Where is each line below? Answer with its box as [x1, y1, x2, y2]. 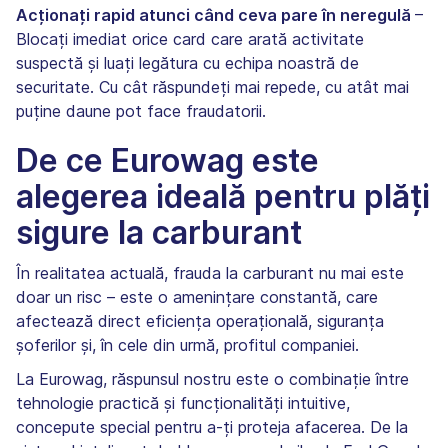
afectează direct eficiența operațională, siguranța [16, 310, 384, 331]
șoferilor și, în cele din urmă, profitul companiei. [16, 334, 359, 355]
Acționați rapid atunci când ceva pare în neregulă [16, 4, 415, 25]
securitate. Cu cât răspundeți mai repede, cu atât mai [16, 76, 409, 97]
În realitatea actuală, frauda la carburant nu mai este [16, 262, 404, 283]
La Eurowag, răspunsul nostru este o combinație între [16, 368, 409, 389]
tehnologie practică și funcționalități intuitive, [16, 392, 350, 413]
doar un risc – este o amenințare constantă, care [16, 286, 378, 307]
